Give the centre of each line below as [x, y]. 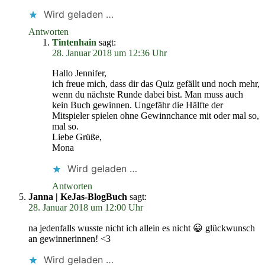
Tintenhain [74, 42]
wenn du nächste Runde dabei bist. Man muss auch [148, 94]
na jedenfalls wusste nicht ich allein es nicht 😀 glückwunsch [142, 228]
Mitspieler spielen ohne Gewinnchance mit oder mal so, [156, 116]
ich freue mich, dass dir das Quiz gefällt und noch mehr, [156, 84]
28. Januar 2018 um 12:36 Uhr [109, 53]
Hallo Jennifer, [79, 73]
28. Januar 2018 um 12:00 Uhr [86, 207]
